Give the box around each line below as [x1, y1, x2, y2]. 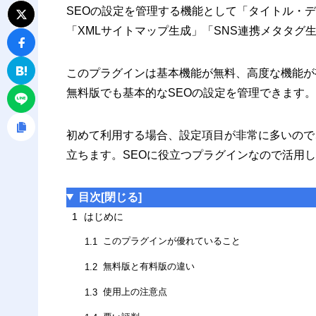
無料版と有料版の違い [102, 262, 195, 272]
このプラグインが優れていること [102, 236, 241, 247]
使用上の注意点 [102, 287, 167, 298]
